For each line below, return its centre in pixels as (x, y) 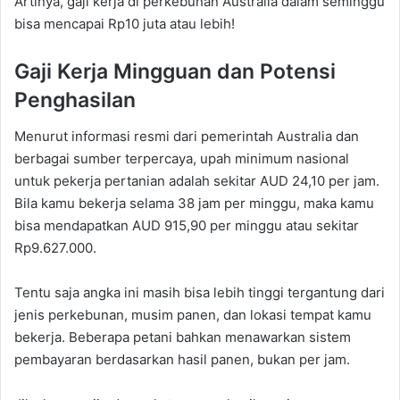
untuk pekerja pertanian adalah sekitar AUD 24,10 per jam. (197, 180)
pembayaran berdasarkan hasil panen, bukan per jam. (182, 359)
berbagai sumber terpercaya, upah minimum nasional (182, 158)
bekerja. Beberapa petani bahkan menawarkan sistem (183, 337)
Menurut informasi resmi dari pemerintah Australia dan (187, 136)
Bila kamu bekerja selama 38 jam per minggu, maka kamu (194, 203)
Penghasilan (75, 100)
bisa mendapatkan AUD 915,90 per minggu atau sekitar (187, 225)
